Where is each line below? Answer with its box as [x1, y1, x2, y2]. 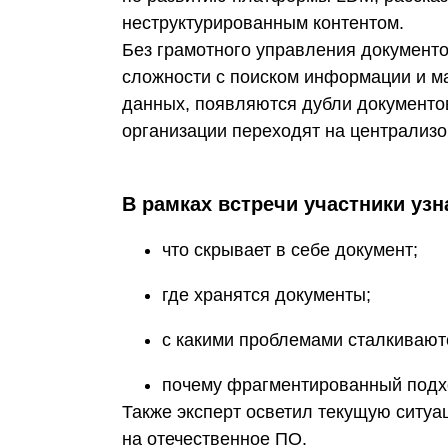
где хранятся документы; [162, 285, 371, 305]
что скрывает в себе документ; [162, 240, 418, 260]
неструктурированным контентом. [122, 13, 404, 33]
